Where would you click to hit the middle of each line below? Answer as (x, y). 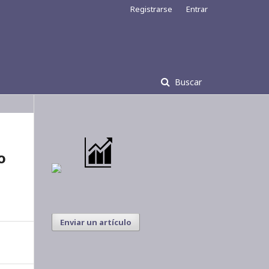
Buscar (187, 82)
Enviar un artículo (96, 222)
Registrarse (151, 9)
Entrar (197, 9)
